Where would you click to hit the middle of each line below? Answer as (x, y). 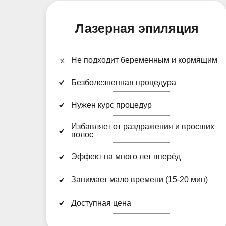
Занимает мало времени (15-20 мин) (139, 179)
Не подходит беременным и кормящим (144, 60)
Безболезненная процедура (124, 82)
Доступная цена (101, 203)
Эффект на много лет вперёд (126, 157)
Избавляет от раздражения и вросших (143, 126)
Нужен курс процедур (111, 105)
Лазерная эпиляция (137, 28)
